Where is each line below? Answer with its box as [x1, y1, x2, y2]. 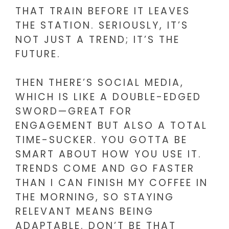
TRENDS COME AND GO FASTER [15, 162, 195, 176]
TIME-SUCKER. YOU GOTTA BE [15, 133, 188, 147]
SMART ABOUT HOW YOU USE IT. [15, 147, 202, 162]
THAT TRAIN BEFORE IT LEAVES [15, 4, 190, 18]
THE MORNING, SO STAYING [15, 190, 174, 204]
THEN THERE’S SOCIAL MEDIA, [15, 76, 184, 90]
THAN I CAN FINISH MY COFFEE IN [15, 176, 208, 190]
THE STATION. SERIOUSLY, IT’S [15, 18, 189, 32]
